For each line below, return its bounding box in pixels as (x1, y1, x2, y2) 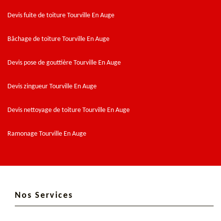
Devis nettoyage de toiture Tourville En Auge (7, 106, 130, 114)
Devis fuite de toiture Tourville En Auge (7, 11, 114, 19)
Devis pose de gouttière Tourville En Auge (7, 59, 121, 67)
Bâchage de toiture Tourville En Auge (7, 35, 110, 43)
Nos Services (15, 190, 73, 200)
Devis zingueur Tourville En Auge (7, 82, 97, 90)
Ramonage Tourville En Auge (7, 130, 86, 138)
